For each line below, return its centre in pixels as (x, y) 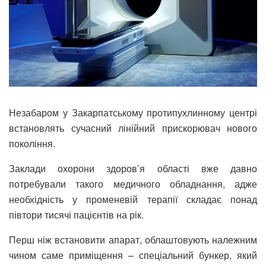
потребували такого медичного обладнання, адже (133, 184)
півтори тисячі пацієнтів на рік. (76, 215)
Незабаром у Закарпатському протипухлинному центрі (133, 113)
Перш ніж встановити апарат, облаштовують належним (133, 240)
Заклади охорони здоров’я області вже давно (133, 169)
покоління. (32, 144)
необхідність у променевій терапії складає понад (133, 199)
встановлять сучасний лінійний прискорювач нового (133, 128)
